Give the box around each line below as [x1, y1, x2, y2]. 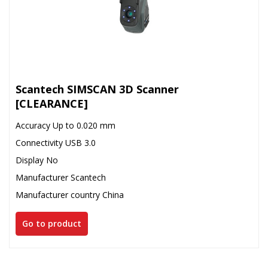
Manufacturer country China [16, 188, 124, 200]
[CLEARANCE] [16, 96, 88, 111]
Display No [16, 154, 58, 166]
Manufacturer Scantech [16, 171, 106, 183]
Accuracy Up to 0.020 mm [16, 119, 115, 131]
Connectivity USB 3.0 [16, 136, 96, 148]
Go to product [22, 217, 81, 229]
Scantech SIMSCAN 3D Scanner [16, 81, 179, 96]
